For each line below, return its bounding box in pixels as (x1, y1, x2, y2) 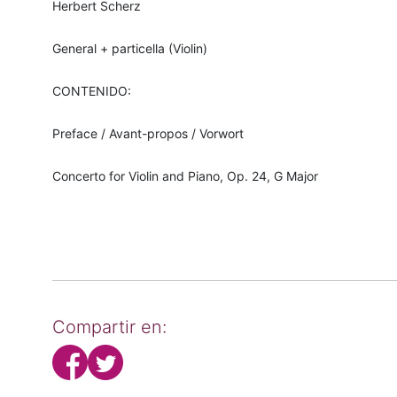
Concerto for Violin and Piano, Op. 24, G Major (51, 168, 318, 184)
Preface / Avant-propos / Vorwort (51, 126, 244, 142)
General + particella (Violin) (51, 41, 207, 57)
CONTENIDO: (51, 83, 131, 99)
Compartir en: (51, 316, 167, 339)
